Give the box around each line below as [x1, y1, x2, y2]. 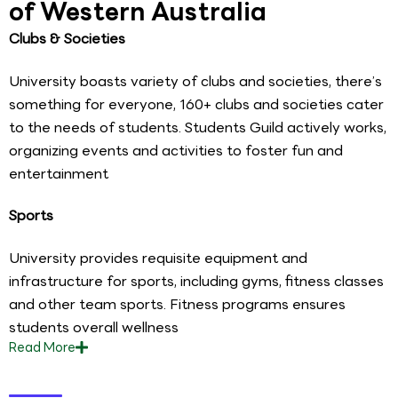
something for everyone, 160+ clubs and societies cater [9, 92, 384, 115]
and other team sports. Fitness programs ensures [9, 292, 346, 315]
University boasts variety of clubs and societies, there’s [9, 69, 382, 92]
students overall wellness [9, 315, 179, 338]
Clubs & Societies [9, 27, 125, 50]
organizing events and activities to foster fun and [9, 139, 343, 162]
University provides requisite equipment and [9, 246, 307, 269]
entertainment [9, 162, 108, 185]
